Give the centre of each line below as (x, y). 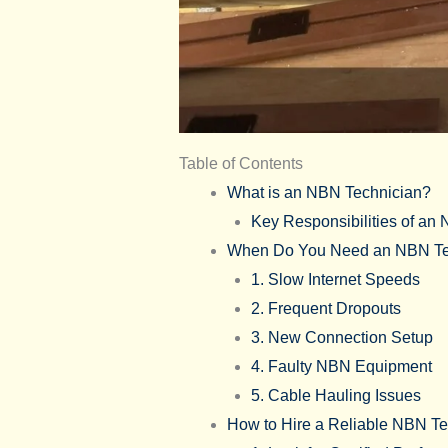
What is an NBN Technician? (328, 192)
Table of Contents (240, 163)
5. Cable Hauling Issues (335, 395)
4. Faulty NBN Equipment (341, 366)
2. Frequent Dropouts (325, 308)
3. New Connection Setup (341, 337)
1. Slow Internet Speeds (335, 279)
